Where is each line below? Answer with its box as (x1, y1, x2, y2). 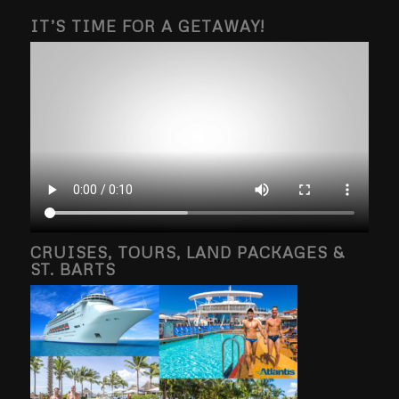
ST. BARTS (29, 258, 116, 279)
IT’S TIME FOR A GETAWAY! (29, 15, 265, 36)
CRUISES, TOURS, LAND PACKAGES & (29, 241, 345, 262)
